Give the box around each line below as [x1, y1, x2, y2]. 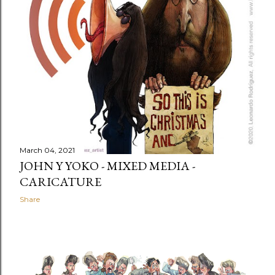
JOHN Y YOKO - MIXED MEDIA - [20, 158, 195, 174]
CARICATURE [20, 174, 101, 190]
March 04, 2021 [20, 145, 75, 155]
